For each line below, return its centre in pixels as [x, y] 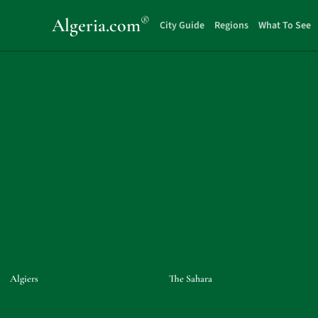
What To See [285, 25]
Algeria [78, 25]
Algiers [24, 279]
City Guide [182, 25]
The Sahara [190, 279]
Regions [232, 25]
